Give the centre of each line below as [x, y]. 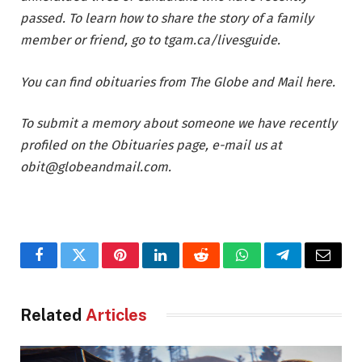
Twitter [99, 267]
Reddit [219, 267]
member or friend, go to [92, 40]
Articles [116, 315]
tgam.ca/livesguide [220, 40]
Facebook [66, 267]
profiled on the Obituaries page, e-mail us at [151, 145]
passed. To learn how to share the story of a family [167, 18]
